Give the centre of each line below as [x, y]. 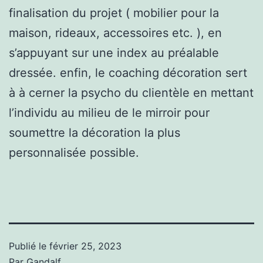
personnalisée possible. [74, 152]
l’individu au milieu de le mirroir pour [109, 112]
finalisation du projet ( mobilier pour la [114, 13]
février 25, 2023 [85, 246]
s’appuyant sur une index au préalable [114, 53]
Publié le [29, 246]
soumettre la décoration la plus [95, 132]
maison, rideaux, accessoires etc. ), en [115, 33]
